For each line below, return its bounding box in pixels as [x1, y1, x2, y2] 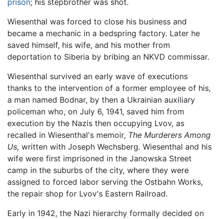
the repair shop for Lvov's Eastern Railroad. [7, 189, 168, 199]
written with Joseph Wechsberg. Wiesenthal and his [19, 142, 212, 152]
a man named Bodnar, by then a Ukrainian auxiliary [7, 95, 195, 105]
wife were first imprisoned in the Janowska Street [7, 153, 192, 164]
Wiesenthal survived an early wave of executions [7, 71, 188, 82]
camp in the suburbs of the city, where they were [7, 165, 189, 175]
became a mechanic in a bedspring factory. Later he [7, 28, 200, 39]
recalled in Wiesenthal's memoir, [7, 130, 128, 140]
